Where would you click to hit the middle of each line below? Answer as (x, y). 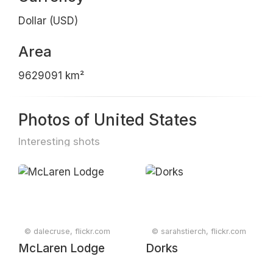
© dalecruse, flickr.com (67, 231)
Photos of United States (108, 120)
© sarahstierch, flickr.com (199, 231)
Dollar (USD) (48, 21)
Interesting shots (59, 141)
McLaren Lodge (62, 248)
